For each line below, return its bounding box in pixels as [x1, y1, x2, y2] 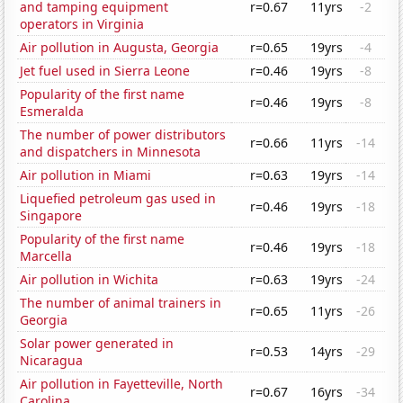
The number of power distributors [20, 126, 227, 144]
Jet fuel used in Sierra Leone [20, 62, 191, 80]
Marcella [20, 247, 73, 265]
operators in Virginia [20, 15, 145, 33]
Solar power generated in [20, 335, 175, 353]
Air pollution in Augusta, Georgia [20, 39, 219, 57]
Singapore [20, 207, 83, 225]
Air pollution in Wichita [20, 271, 159, 289]
